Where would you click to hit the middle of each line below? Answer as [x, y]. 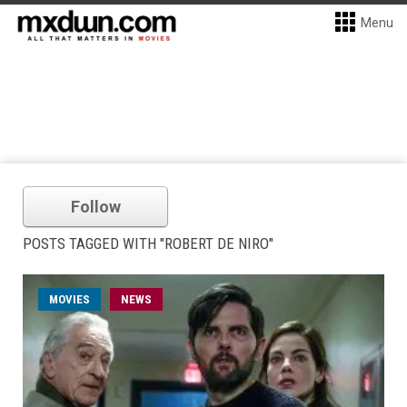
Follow [95, 207]
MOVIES [69, 299]
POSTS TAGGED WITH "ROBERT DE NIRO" [148, 243]
